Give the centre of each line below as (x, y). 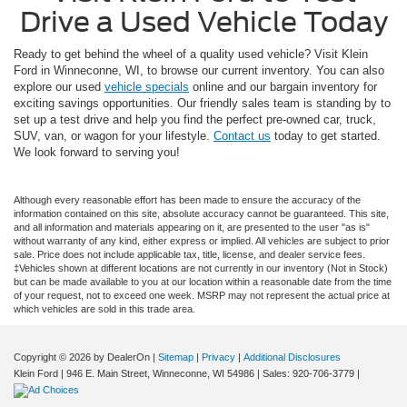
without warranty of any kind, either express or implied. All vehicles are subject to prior (202, 240)
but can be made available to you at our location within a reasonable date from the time (203, 281)
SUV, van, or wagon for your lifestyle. (114, 135)
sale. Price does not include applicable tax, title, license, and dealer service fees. (189, 254)
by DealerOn (122, 357)
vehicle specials (147, 86)
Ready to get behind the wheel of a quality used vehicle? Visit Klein (191, 54)
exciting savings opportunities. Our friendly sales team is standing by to (202, 103)
